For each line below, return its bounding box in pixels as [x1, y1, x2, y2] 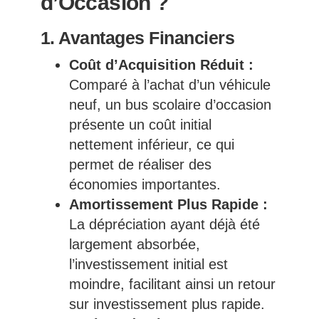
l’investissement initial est [68, 256, 228, 273]
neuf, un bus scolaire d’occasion [68, 97, 271, 113]
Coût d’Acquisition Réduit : [68, 57, 253, 73]
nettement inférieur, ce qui [68, 137, 234, 153]
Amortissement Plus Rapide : [68, 197, 268, 213]
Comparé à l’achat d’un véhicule [68, 77, 271, 93]
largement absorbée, [68, 236, 200, 253]
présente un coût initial [68, 117, 211, 133]
